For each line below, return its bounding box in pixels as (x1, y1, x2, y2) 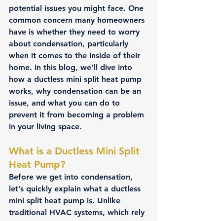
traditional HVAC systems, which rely (9, 208, 147, 217)
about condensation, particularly (9, 39, 131, 48)
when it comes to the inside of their (9, 51, 143, 60)
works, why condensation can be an (9, 86, 144, 96)
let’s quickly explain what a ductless (9, 184, 143, 193)
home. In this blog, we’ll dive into (9, 63, 135, 72)
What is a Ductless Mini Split (9, 145, 143, 157)
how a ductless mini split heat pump (9, 74, 144, 84)
